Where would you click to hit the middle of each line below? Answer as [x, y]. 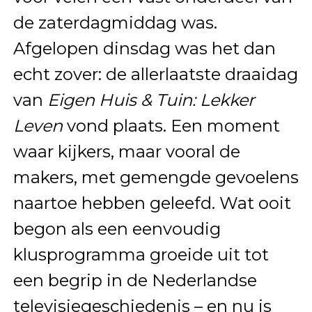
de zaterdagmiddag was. [115, 23]
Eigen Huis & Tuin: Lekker [151, 100]
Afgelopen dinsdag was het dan [144, 49]
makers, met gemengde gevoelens [156, 178]
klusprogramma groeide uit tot [141, 255]
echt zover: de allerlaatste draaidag [155, 75]
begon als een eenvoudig [117, 229]
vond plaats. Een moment [171, 126]
